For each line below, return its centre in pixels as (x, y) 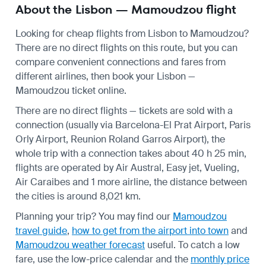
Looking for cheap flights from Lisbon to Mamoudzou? (132, 33)
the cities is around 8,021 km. (78, 196)
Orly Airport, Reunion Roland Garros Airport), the (120, 139)
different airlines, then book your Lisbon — (105, 76)
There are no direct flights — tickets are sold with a (124, 110)
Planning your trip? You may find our (94, 216)
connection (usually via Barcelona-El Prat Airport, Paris (133, 125)
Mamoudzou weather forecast (80, 245)
